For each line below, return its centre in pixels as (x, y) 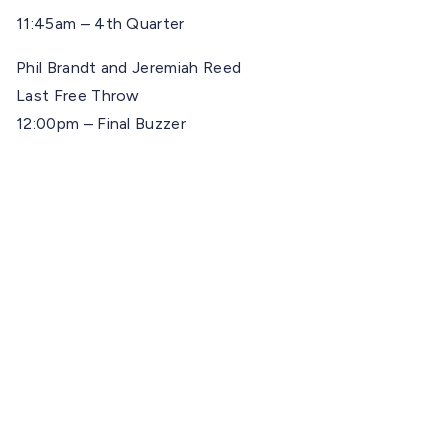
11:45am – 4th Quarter (100, 23)
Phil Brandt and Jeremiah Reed (129, 67)
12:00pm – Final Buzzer (101, 123)
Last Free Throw (78, 95)
